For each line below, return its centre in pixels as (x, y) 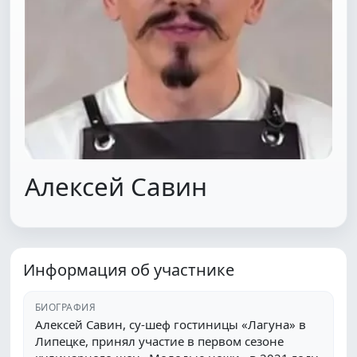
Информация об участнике (129, 270)
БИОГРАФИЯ (66, 308)
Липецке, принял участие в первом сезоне (159, 341)
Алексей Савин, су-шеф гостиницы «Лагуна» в (171, 325)
